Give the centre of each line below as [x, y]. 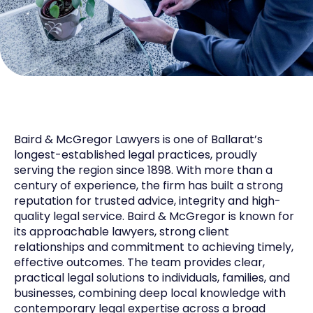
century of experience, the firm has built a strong [148, 185]
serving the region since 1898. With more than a [143, 170]
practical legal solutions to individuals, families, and [152, 277]
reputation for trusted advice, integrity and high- [147, 201]
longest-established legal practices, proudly [136, 154]
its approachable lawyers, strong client [122, 231]
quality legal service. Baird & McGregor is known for [154, 216]
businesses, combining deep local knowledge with [150, 293]
